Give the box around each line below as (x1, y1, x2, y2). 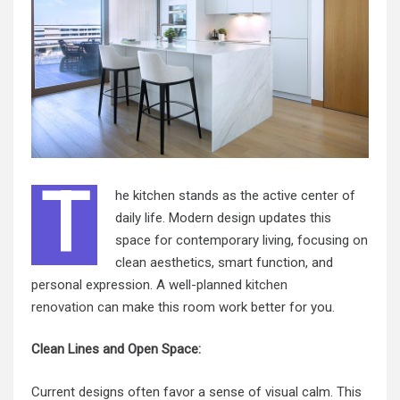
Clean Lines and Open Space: (31, 341, 201, 357)
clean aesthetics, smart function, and (115, 254, 333, 271)
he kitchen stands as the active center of (115, 187, 355, 204)
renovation (31, 298, 94, 315)
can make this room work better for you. (94, 298, 335, 315)
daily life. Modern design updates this (115, 209, 331, 226)
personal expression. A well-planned (31, 276, 246, 293)
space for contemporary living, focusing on (115, 231, 368, 248)
